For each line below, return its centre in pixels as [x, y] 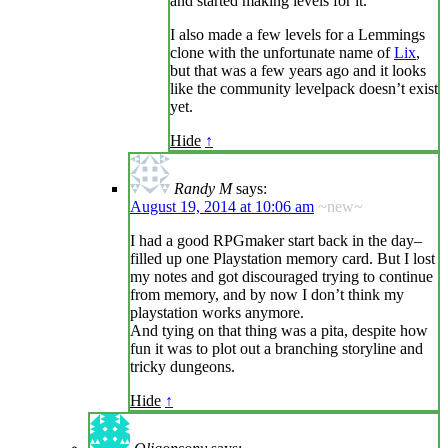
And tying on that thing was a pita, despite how [279, 331]
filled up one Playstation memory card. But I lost [282, 259]
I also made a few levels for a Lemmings [297, 35]
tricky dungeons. [182, 367]
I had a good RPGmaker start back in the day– [276, 241]
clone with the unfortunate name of [282, 53]
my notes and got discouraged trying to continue [281, 277]
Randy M [203, 189]
